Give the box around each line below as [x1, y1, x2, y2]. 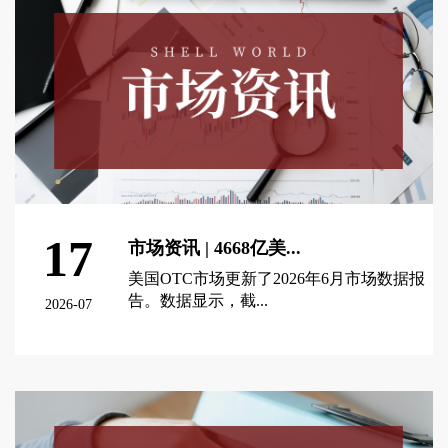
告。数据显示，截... [128, 292, 269, 310]
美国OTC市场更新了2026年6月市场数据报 [128, 270, 426, 288]
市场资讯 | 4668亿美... [128, 238, 302, 259]
